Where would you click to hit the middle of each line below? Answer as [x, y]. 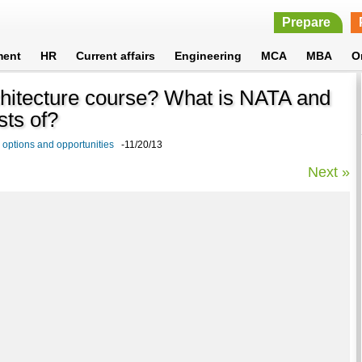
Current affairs [116, 56]
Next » [329, 172]
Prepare [306, 22]
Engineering [208, 56]
